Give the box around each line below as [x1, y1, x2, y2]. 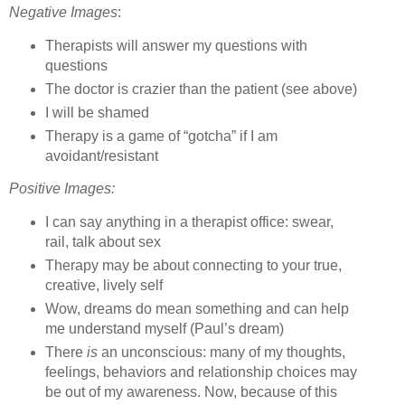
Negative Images [9, 4, 118, 20]
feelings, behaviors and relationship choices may [44, 364, 357, 381]
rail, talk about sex [44, 234, 161, 250]
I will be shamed [44, 104, 149, 120]
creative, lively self [44, 278, 163, 294]
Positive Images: [9, 181, 115, 197]
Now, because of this [203, 384, 337, 400]
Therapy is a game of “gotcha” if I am [44, 127, 278, 144]
